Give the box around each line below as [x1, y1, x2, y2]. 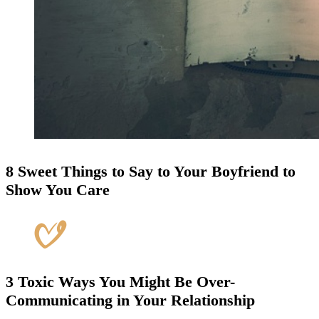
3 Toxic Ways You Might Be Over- [6, 272, 235, 291]
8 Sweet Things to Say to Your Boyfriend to [6, 162, 296, 181]
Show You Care [6, 181, 110, 199]
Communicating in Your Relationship [6, 291, 255, 309]
